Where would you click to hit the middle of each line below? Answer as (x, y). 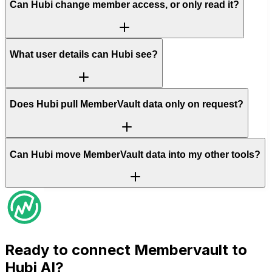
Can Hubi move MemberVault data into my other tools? (135, 154)
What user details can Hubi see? (84, 55)
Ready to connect (70, 250)
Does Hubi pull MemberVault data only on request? (127, 104)
